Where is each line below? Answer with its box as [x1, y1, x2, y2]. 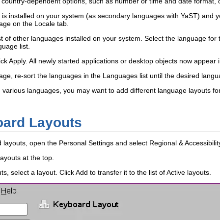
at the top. [21, 153, 54, 162]
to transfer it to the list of [88, 168, 166, 176]
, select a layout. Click [7, 168, 76, 176]
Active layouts [166, 168, 209, 176]
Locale [34, 19, 55, 27]
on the [11, 19, 34, 27]
